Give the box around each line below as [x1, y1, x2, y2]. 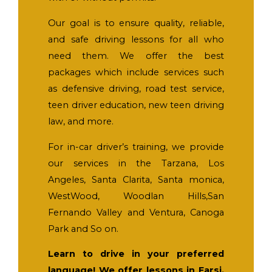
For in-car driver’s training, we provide [48, 141, 224, 152]
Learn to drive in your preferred [48, 248, 224, 260]
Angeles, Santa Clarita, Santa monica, [48, 174, 224, 185]
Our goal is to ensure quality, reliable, [48, 18, 224, 29]
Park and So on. [48, 223, 119, 234]
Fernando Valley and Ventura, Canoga [48, 206, 224, 218]
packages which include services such [48, 67, 224, 78]
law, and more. [48, 116, 114, 127]
